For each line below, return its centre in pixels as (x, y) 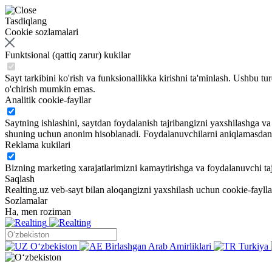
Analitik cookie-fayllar (48, 100)
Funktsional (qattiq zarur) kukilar (68, 55)
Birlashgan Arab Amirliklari (158, 246)
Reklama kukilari (38, 145)
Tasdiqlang (26, 21)
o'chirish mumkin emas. (50, 89)
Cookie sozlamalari (42, 32)
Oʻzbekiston (54, 246)
